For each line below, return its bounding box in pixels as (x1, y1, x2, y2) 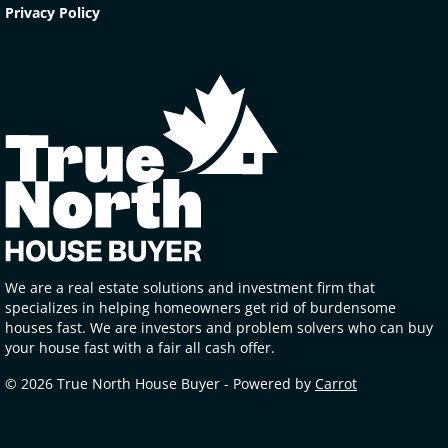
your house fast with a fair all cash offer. (5, 337, 275, 357)
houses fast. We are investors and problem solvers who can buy (5, 317, 433, 337)
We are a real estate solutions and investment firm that (5, 277, 375, 297)
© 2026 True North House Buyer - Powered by (5, 373, 315, 393)
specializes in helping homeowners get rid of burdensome (5, 297, 396, 317)
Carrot (315, 373, 357, 393)
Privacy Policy (5, 2, 100, 22)
